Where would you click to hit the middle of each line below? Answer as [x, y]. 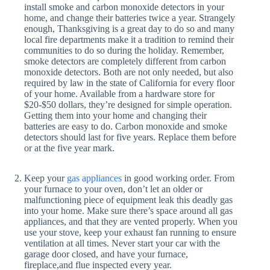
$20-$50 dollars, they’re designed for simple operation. [128, 105]
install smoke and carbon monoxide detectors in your [124, 7]
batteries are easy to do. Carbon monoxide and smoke [126, 126]
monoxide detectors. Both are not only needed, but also [129, 72]
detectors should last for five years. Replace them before [130, 137]
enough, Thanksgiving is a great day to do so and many [129, 29]
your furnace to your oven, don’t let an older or [113, 189]
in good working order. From [178, 178]
